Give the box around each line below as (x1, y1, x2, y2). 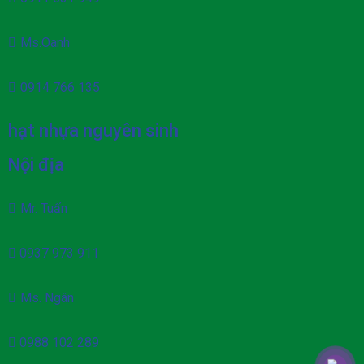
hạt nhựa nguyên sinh (8, 119, 179, 141)
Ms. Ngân (20, 289, 74, 305)
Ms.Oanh (20, 34, 70, 50)
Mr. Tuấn (20, 200, 67, 216)
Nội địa (8, 154, 64, 175)
